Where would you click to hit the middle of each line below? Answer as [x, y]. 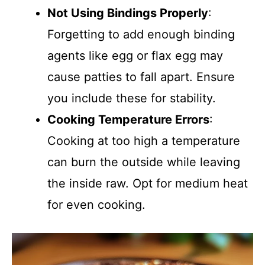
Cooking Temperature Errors [128, 119]
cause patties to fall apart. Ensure [141, 77]
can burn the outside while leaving [144, 162]
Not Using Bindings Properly [128, 13]
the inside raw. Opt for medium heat [148, 183]
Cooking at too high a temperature [144, 141]
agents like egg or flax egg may [135, 56]
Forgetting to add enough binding [141, 34]
